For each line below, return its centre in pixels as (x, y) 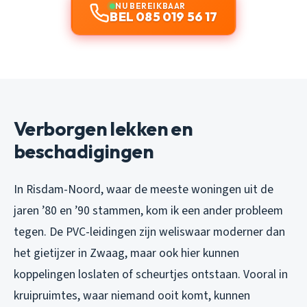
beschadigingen (84, 151)
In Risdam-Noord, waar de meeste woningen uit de (144, 190)
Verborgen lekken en (103, 129)
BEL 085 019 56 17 (164, 17)
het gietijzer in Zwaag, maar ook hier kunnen (126, 254)
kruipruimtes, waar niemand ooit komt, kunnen (132, 296)
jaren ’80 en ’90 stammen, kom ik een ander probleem (148, 211)
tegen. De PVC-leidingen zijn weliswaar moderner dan (149, 232)
